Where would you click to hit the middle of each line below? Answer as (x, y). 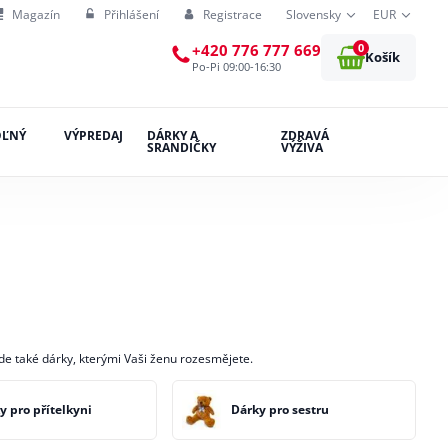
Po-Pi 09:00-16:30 (237, 66)
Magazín (36, 14)
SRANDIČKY (181, 148)
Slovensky (313, 14)
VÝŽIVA (302, 148)
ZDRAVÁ (305, 136)
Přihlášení (131, 14)
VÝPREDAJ (93, 136)
